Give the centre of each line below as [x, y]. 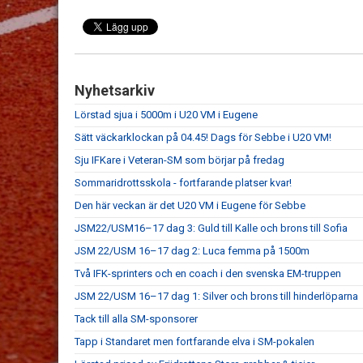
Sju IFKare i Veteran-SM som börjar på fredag [179, 160]
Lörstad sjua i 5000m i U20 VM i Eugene [166, 115]
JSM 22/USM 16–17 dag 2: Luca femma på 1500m [192, 251]
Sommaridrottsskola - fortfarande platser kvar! [183, 183]
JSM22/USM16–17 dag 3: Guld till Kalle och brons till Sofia [211, 228]
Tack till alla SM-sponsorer [136, 319]
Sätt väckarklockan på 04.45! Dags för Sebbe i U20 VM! [203, 137]
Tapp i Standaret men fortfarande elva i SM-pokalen [194, 342]
